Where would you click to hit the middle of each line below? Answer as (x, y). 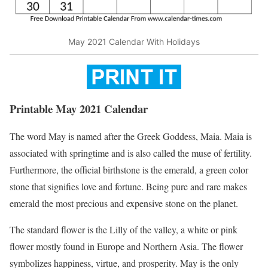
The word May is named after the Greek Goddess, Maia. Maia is (131, 136)
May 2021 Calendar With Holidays (134, 42)
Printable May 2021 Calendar (79, 108)
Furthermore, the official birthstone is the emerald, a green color (129, 170)
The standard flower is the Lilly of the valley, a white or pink (124, 230)
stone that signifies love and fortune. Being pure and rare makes (128, 187)
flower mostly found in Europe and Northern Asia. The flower (126, 246)
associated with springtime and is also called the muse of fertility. (131, 153)
